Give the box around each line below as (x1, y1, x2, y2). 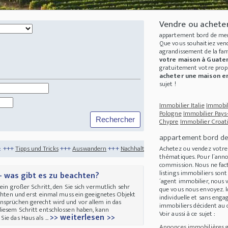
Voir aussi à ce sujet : (159, 208, 216, 220)
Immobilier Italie (159, 100, 205, 111)
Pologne (159, 108, 182, 120)
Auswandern (20, 142, 54, 154)
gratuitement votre (159, 62, 215, 74)
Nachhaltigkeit (68, 142, 108, 154)
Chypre (159, 116, 179, 128)
